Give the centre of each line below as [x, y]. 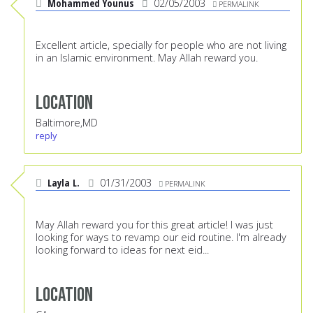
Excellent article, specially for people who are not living [161, 45]
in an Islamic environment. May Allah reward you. [147, 58]
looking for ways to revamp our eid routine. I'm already [161, 238]
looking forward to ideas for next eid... [122, 250]
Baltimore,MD [67, 123]
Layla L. [64, 183]
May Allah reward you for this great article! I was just [154, 225]
